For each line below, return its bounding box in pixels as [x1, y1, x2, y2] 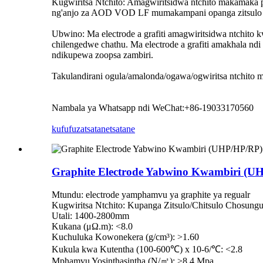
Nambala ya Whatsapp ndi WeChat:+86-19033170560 [52, 103, 254, 113]
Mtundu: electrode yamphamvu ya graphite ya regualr [52, 189, 250, 200]
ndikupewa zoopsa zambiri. [52, 50, 153, 60]
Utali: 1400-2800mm [52, 210, 129, 221]
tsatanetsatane [85, 124, 135, 134]
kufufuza [52, 124, 85, 134]
